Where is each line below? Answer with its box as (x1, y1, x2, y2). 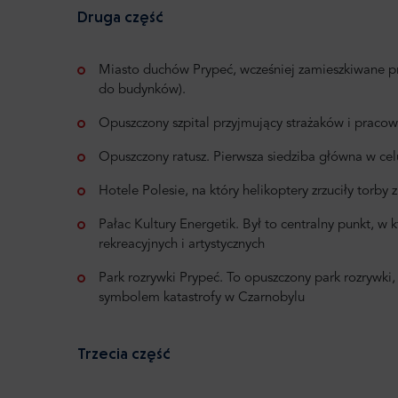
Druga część (77, 6, 163, 26)
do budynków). (99, 83, 186, 97)
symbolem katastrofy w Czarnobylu (99, 291, 305, 305)
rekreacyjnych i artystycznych (99, 237, 265, 251)
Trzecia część (77, 343, 171, 362)
